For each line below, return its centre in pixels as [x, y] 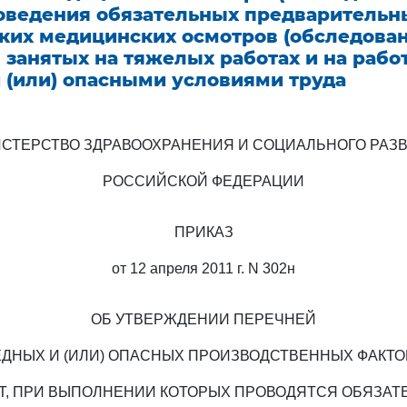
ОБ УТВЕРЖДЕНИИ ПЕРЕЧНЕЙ [203, 319]
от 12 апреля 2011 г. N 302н [203, 268]
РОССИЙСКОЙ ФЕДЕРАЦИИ [203, 181]
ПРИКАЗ [203, 232]
